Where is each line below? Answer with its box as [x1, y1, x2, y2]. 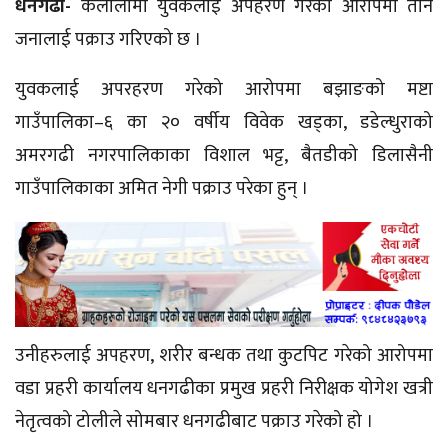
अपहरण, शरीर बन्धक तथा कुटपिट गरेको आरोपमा [91, 339, 433, 371]
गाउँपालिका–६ [15, 107, 113, 139]
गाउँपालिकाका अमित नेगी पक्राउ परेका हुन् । [15, 173, 308, 205]
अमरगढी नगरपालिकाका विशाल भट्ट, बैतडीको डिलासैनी [15, 140, 433, 172]
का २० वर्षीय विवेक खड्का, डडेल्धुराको [113, 107, 433, 139]
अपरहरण [101, 74, 163, 106]
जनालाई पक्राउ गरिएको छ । [15, 24, 201, 56]
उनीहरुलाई [15, 339, 91, 371]
